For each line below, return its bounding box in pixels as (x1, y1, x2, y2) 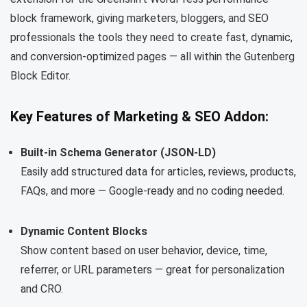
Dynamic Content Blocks (21, 225, 147, 238)
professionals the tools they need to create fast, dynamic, (10, 31, 293, 45)
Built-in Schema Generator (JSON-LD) (21, 146, 216, 160)
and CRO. (21, 282, 63, 296)
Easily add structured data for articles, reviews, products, (21, 165, 296, 179)
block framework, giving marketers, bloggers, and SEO (10, 12, 269, 25)
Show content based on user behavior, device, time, (21, 244, 267, 258)
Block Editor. (10, 69, 71, 83)
